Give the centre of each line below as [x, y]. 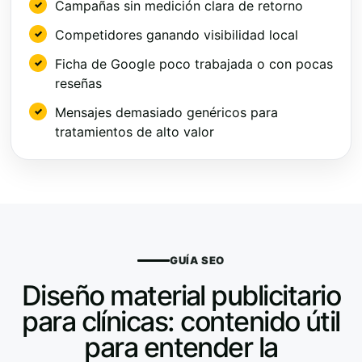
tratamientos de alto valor [135, 131]
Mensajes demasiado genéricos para [166, 112]
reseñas [78, 83]
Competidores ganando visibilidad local [177, 34]
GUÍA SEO [197, 260]
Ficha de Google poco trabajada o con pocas [194, 63]
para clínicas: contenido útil [181, 321]
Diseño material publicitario [181, 295]
